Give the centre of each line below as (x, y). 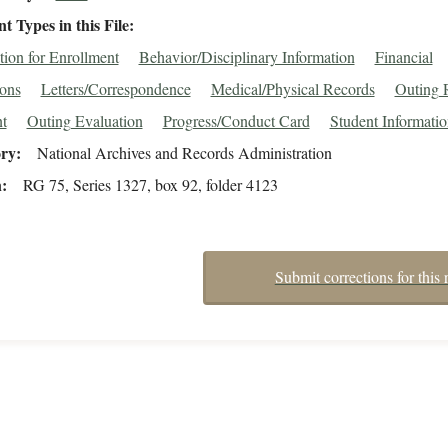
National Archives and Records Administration (184, 153)
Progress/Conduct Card (236, 121)
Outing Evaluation (84, 121)
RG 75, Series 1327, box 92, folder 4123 (150, 185)
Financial (403, 57)
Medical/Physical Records (292, 89)
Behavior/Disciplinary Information (246, 57)
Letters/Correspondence (115, 89)
